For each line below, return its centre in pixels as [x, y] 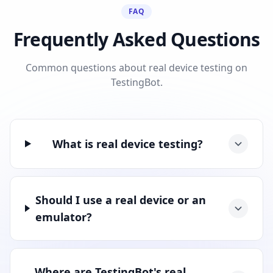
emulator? [63, 217]
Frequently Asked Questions [136, 39]
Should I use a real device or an [120, 200]
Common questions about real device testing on [136, 67]
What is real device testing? [128, 144]
